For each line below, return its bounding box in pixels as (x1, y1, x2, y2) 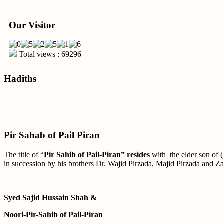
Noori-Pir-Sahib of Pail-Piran (4, 210, 103, 219)
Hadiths (4, 73, 36, 84)
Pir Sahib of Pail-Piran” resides (44, 150, 150, 159)
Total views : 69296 (17, 50, 81, 59)
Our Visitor (9, 19, 55, 30)
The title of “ (4, 150, 44, 159)
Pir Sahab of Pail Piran (4, 130, 100, 141)
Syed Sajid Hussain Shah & (4, 193, 97, 202)
